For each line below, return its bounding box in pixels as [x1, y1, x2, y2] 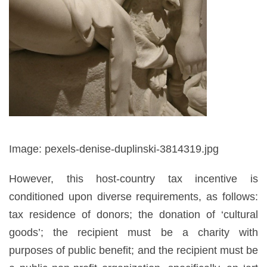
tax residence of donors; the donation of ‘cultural [9, 208, 258, 221]
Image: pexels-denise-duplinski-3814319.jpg [9, 142, 219, 155]
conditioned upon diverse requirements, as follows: [9, 190, 258, 203]
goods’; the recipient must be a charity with [9, 226, 258, 238]
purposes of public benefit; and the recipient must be [9, 244, 258, 256]
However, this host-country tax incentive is [9, 172, 258, 185]
